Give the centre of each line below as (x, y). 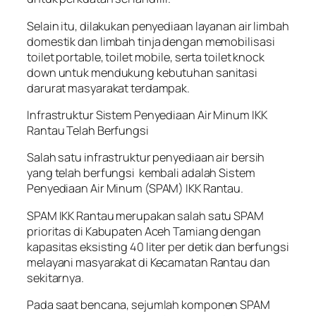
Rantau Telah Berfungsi (88, 130)
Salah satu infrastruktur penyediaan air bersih (146, 158)
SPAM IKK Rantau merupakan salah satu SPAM (145, 215)
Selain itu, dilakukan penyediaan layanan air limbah (158, 26)
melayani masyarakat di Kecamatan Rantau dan (148, 262)
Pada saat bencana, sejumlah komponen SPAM (148, 305)
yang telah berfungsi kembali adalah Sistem (141, 173)
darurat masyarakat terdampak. (109, 88)
